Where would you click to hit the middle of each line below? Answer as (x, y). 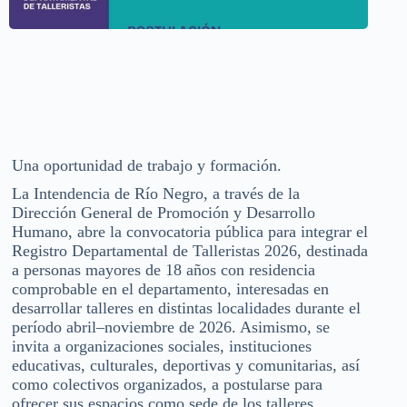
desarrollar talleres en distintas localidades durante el (186, 308)
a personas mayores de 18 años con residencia (164, 270)
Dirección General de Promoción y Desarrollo (164, 213)
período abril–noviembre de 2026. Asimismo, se (171, 328)
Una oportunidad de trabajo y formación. (147, 166)
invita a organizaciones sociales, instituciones (162, 347)
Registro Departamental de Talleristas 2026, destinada (190, 251)
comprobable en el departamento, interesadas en (170, 289)
